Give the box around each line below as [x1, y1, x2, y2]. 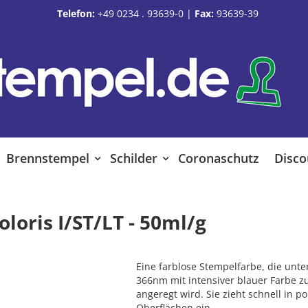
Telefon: [56, 7, 95, 20]
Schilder [110, 150, 157, 166]
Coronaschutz [178, 150, 259, 166]
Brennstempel [6, 150, 89, 166]
